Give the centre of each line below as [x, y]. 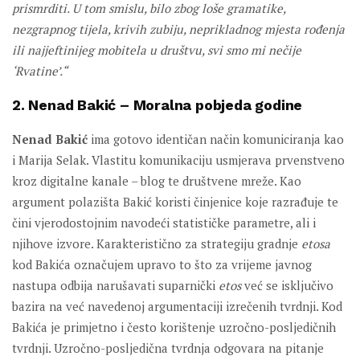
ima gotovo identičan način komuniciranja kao [216, 139]
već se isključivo [287, 286]
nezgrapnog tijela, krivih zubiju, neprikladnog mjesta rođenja [178, 29]
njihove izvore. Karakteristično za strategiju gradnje [157, 244]
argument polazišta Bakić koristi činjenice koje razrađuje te [175, 202]
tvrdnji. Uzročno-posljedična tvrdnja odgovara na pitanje [168, 348]
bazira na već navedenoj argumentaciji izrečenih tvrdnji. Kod [177, 307]
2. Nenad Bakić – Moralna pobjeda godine [157, 105]
